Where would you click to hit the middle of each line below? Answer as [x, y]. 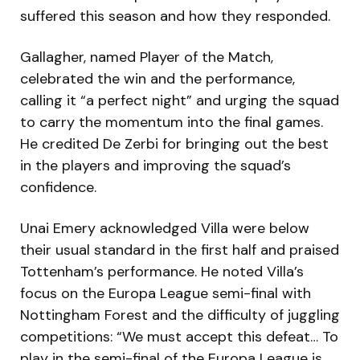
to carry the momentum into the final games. [172, 122]
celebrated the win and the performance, [157, 78]
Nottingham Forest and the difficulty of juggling [180, 315]
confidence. [58, 187]
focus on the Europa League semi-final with [166, 293]
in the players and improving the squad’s [155, 165]
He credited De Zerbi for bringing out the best [174, 143]
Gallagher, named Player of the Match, [147, 57]
